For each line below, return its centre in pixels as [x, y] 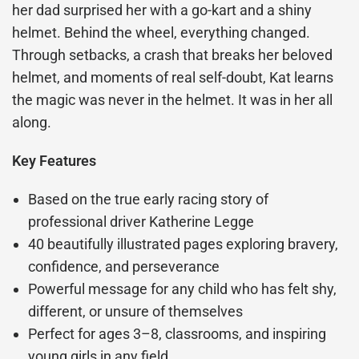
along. [32, 123]
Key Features [54, 161]
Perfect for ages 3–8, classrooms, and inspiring [177, 334]
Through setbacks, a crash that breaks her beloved [173, 55]
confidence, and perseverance [124, 267]
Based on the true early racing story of [149, 200]
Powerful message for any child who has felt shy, [183, 289]
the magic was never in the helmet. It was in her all [173, 100]
